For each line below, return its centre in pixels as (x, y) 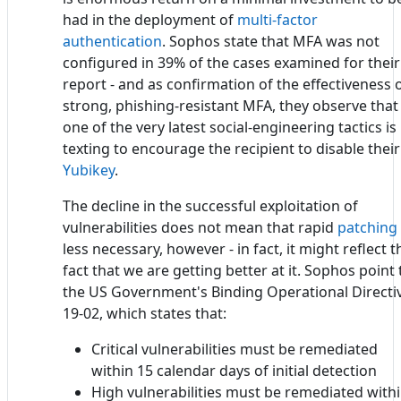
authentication (112, 42)
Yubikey (89, 171)
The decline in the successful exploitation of (210, 206)
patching (367, 228)
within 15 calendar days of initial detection (234, 371)
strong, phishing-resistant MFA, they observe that (230, 106)
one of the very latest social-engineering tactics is (230, 128)
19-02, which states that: (145, 314)
